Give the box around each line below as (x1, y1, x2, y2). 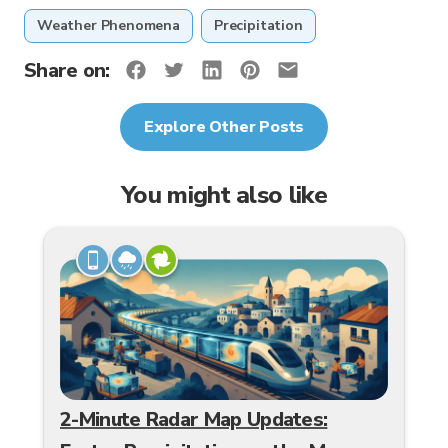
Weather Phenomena (37, 15, 180, 35)
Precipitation (213, 15, 303, 35)
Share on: (24, 56, 110, 84)
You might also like (121, 177, 327, 212)
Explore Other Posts (143, 115, 305, 138)
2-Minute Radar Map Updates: (60, 406, 328, 434)
